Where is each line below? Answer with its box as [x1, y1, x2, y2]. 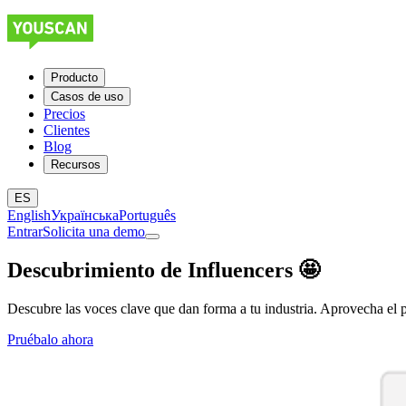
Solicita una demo [43, 224, 145, 239]
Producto [51, 71, 98, 84]
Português [119, 208, 176, 223]
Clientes [43, 122, 90, 138]
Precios [43, 106, 85, 121]
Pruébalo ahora [7, 331, 93, 347]
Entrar [7, 224, 43, 239]
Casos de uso [51, 90, 123, 103]
